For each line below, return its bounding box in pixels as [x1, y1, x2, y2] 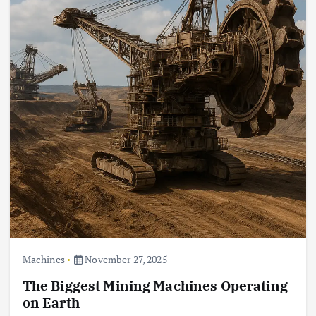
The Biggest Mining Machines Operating [22, 276, 288, 295]
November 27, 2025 [83, 253, 167, 267]
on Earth [22, 293, 80, 312]
